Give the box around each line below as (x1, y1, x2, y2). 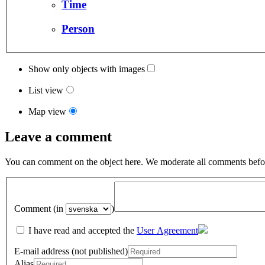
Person (62, 22, 95, 35)
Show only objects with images (28, 64, 145, 75)
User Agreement (137, 225, 198, 235)
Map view (28, 106, 66, 117)
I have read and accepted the (26, 225, 137, 235)
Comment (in (14, 203, 66, 214)
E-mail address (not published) (14, 245, 128, 256)
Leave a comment (5, 129, 112, 145)
